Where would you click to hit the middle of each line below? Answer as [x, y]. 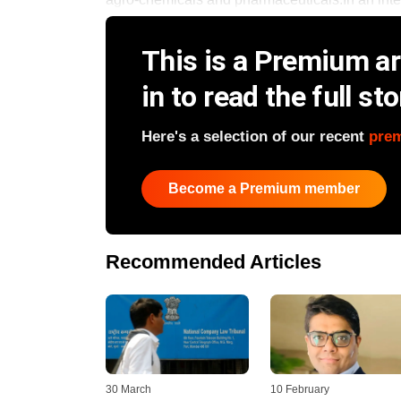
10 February [300, 390]
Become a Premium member [264, 188]
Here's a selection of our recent [255, 136]
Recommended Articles [213, 261]
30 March [128, 390]
